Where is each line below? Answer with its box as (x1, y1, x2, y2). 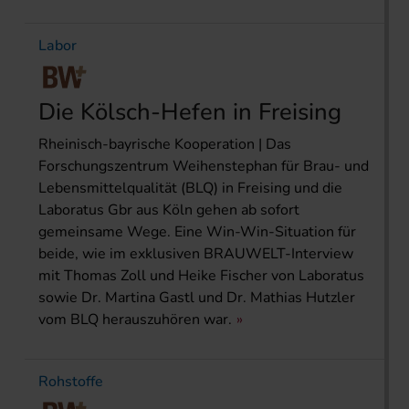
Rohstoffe (38, 372, 103, 393)
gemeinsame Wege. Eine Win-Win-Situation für (38, 222, 356, 243)
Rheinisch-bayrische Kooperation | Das (38, 134, 291, 155)
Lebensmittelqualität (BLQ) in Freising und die (38, 178, 342, 199)
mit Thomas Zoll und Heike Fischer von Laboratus (38, 266, 364, 287)
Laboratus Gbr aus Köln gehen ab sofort (38, 200, 299, 221)
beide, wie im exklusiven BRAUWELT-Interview (38, 244, 353, 265)
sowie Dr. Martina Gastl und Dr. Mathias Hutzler (38, 288, 355, 309)
